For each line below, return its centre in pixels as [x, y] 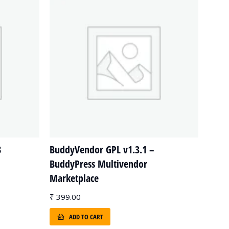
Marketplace [74, 178]
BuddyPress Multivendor [98, 164]
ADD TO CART [86, 216]
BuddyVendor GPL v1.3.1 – [102, 150]
